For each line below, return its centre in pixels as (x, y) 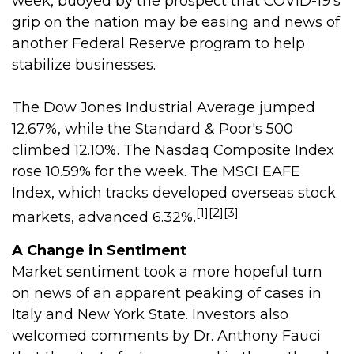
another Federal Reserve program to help (158, 43)
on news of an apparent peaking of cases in (167, 293)
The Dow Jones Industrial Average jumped (164, 107)
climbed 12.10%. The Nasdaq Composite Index (173, 150)
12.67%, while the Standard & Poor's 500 (153, 129)
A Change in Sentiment (99, 250)
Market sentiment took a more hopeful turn (167, 272)
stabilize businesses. (84, 65)
